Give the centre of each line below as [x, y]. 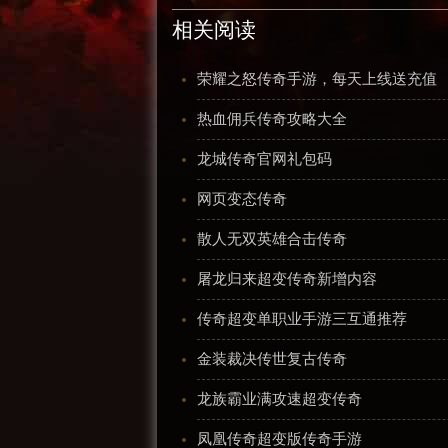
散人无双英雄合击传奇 [272, 239]
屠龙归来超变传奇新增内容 [287, 279]
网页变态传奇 [242, 199]
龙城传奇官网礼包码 [264, 159]
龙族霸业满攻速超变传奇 [279, 399]
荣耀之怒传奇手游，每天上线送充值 [317, 79]
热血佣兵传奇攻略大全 [272, 119]
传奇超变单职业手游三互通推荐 [302, 319]
